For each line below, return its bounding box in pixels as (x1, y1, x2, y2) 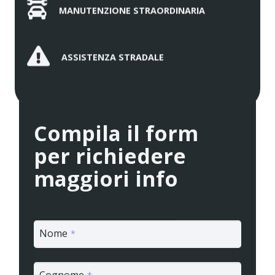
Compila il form (34, 119, 198, 148)
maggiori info (34, 165, 178, 193)
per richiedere (34, 142, 186, 171)
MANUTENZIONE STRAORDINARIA (59, 4, 206, 17)
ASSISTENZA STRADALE (61, 51, 165, 63)
